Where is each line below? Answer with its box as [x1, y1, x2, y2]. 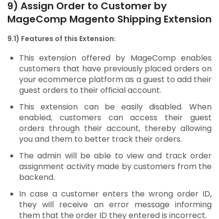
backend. [19, 171, 57, 183]
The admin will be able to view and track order [19, 150, 212, 161]
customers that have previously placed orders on [19, 63, 212, 74]
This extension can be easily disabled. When [19, 101, 212, 112]
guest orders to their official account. [19, 84, 163, 96]
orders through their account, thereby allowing [19, 122, 212, 134]
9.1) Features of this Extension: [7, 33, 117, 44]
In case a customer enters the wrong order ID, [19, 188, 212, 199]
